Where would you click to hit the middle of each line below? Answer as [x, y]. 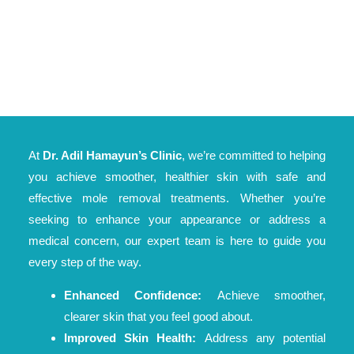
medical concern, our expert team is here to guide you [177, 241]
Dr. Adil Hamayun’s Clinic [112, 156]
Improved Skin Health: [130, 338]
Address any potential [261, 338]
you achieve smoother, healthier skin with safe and [177, 177]
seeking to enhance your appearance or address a [177, 220]
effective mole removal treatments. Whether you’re [177, 198]
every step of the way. [85, 262]
